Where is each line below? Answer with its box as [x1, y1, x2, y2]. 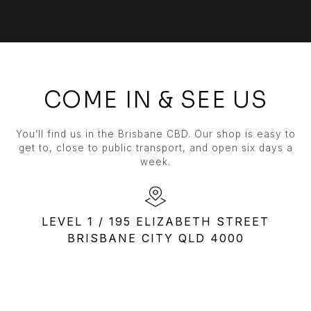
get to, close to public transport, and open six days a [18, 142, 293, 153]
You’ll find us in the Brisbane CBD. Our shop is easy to [15, 128, 296, 140]
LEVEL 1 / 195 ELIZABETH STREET [42, 214, 269, 228]
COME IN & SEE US [43, 85, 268, 114]
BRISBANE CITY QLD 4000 [67, 230, 244, 245]
